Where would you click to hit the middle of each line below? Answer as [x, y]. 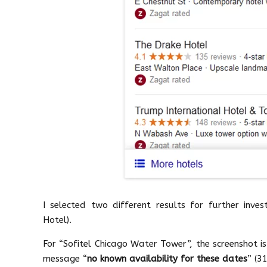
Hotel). [57, 220]
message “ [65, 259]
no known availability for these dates [167, 259]
